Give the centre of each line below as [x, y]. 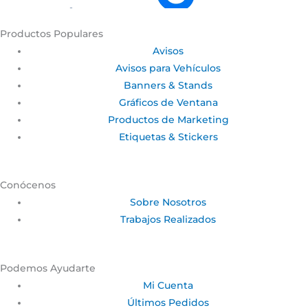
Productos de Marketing [168, 119]
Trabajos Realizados [168, 220]
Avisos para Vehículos [168, 68]
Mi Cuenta [168, 285]
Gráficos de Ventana [168, 102]
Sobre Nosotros [168, 202]
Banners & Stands [168, 85]
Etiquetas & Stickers [168, 136]
